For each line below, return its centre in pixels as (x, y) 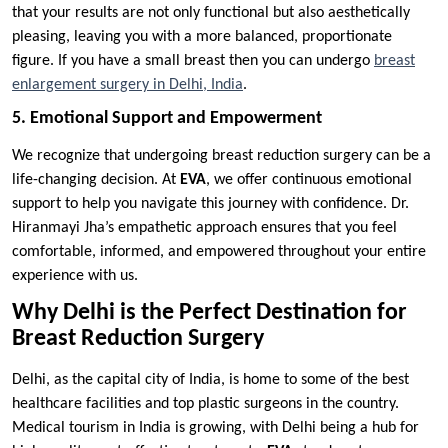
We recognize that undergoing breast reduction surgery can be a (221, 155)
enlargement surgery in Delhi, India (127, 84)
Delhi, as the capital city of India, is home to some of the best (210, 379)
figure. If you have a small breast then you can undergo (193, 60)
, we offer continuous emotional (309, 179)
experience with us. (75, 275)
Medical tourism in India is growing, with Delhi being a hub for (215, 427)
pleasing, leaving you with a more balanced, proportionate (202, 36)
